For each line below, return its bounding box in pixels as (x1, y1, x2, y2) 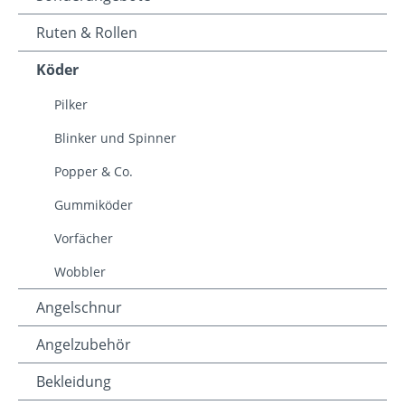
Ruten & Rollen (36, 23, 137, 43)
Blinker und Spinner (54, 129, 176, 147)
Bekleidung (36, 372, 111, 392)
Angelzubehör (36, 334, 131, 355)
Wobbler (54, 263, 106, 281)
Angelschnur (36, 297, 122, 318)
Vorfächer (54, 230, 113, 248)
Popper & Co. (54, 163, 133, 181)
